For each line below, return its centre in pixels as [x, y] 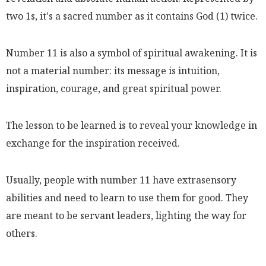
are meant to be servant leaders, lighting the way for [126, 215]
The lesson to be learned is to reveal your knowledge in [132, 125]
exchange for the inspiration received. [93, 143]
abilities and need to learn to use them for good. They [127, 197]
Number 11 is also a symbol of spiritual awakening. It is [132, 53]
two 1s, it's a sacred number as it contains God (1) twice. [132, 16]
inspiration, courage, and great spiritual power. [114, 88]
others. [22, 233]
